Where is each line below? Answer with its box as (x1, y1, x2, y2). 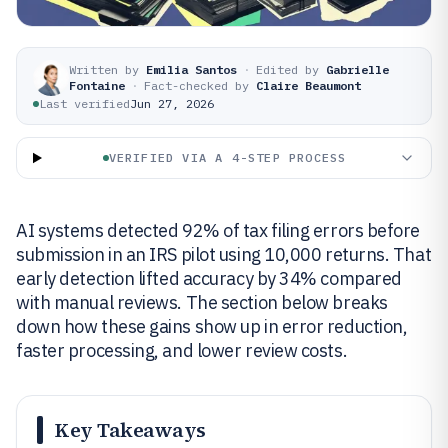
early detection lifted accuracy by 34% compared (16, 267, 402, 290)
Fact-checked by (144, 78, 249, 93)
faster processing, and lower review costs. (16, 339, 348, 362)
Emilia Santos (146, 62, 237, 77)
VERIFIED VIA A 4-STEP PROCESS (108, 150, 347, 165)
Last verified (39, 96, 130, 111)
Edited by (256, 62, 319, 77)
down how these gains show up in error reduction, (16, 315, 408, 338)
